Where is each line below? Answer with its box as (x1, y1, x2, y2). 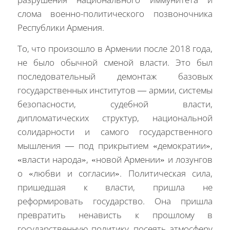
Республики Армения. (17, 21, 104, 33)
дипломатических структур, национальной (17, 112, 213, 124)
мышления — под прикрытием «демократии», (17, 140, 213, 152)
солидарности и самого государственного (17, 126, 213, 138)
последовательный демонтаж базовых (17, 70, 213, 83)
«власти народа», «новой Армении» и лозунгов (17, 154, 213, 166)
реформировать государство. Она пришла (17, 195, 213, 207)
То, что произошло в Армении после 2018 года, (17, 43, 213, 55)
